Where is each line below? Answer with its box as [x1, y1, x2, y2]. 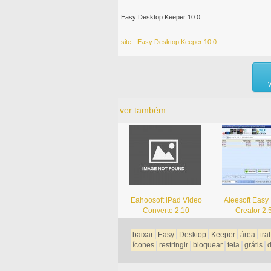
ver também [119, 105, 166, 115]
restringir [158, 240, 188, 249]
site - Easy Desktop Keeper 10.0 [120, 38, 217, 45]
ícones [132, 240, 154, 249]
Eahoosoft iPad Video [130, 195, 202, 204]
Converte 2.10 [143, 206, 190, 215]
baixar [132, 230, 153, 239]
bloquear [192, 240, 223, 249]
